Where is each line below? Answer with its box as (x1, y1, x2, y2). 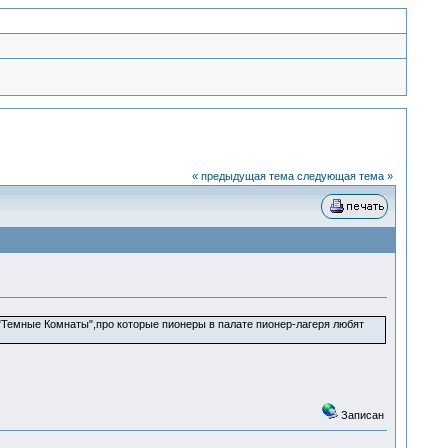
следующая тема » (296, 170, 393, 182)
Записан (337, 409, 384, 421)
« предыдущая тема (191, 170, 294, 182)
